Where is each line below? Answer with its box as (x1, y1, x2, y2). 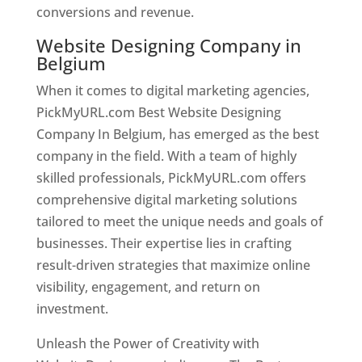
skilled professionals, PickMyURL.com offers (36, 168, 306, 187)
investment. (36, 299, 108, 318)
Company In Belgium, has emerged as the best (36, 124, 319, 143)
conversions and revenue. (36, 2, 194, 21)
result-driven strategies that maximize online (36, 255, 310, 274)
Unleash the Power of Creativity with (36, 334, 259, 352)
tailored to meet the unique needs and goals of (36, 212, 323, 230)
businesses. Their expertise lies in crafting (36, 234, 292, 252)
